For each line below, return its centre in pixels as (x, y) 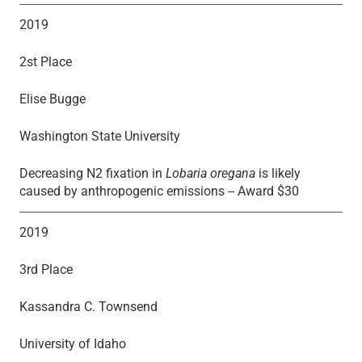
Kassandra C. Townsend (88, 306)
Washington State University (100, 136)
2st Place (46, 61)
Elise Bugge (53, 99)
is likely (278, 173)
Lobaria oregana (210, 173)
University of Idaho (73, 343)
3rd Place (46, 269)
